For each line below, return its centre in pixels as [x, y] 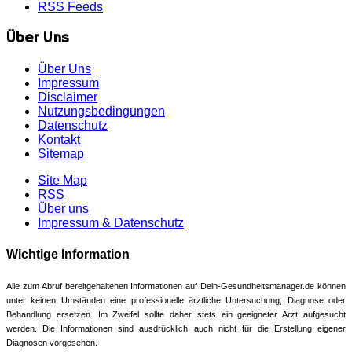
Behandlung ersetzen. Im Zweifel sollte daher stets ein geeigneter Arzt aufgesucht [176, 314]
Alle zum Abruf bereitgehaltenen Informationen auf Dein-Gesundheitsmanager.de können [176, 286]
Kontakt [59, 140]
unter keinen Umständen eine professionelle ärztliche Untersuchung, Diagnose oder [176, 300]
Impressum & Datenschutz [111, 223]
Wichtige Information [68, 254]
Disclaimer [68, 97]
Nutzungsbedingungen [101, 112]
